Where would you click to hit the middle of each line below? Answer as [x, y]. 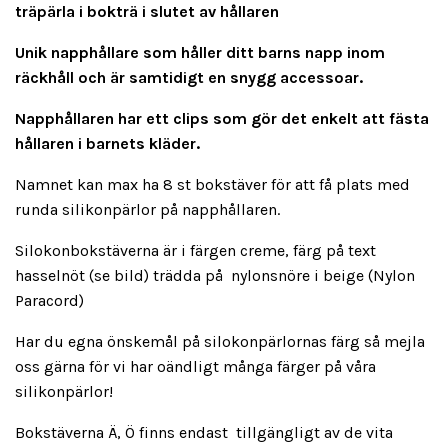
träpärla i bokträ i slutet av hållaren [147, 12]
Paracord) [49, 301]
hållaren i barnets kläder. [107, 144]
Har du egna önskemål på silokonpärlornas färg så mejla [220, 342]
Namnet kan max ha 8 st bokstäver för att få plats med [212, 185]
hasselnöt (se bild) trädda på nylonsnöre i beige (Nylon [215, 276]
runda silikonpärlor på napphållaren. [147, 210]
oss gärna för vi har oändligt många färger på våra [195, 367]
